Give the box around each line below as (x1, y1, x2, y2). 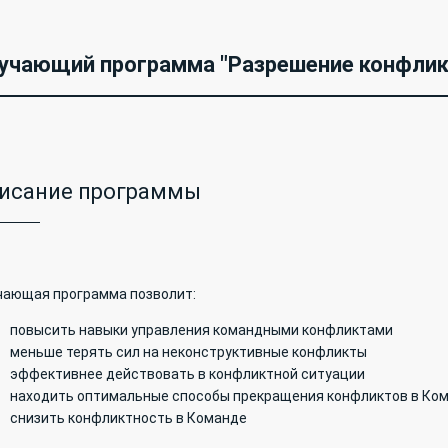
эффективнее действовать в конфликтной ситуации (10, 366, 366, 382)
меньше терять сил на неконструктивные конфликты (10, 344, 368, 360)
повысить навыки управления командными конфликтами (10, 322, 394, 338)
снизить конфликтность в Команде (10, 410, 248, 426)
